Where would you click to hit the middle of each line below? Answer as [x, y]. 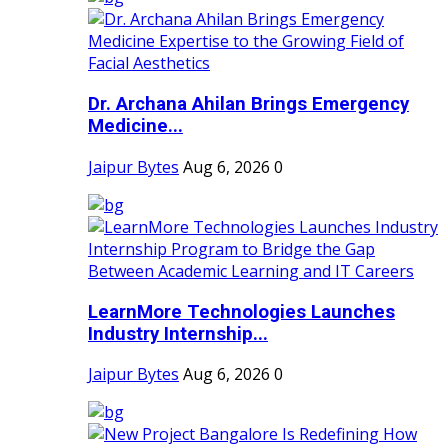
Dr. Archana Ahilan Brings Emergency [248, 104]
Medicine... [135, 126]
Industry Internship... [178, 333]
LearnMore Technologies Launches [241, 311]
